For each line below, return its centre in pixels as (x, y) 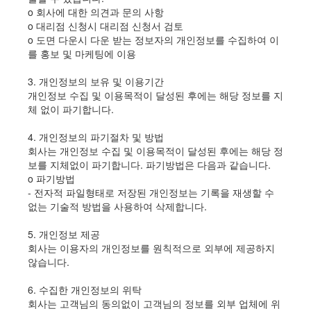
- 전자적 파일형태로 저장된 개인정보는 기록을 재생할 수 (151, 193)
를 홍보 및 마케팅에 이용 (82, 54)
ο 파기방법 (51, 179)
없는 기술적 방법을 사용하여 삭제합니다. (117, 207)
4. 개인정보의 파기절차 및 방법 (96, 137)
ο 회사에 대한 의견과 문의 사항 (96, 12)
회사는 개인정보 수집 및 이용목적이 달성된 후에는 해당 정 (155, 151)
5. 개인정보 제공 (64, 234)
